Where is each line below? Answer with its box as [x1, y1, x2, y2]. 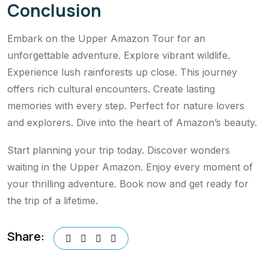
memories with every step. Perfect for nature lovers [7, 99, 244, 112]
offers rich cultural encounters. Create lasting [7, 82, 215, 95]
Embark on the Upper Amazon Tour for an [7, 32, 205, 44]
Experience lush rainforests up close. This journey [7, 65, 237, 78]
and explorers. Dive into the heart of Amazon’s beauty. [7, 116, 257, 128]
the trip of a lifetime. [7, 194, 98, 207]
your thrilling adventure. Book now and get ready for [7, 177, 249, 190]
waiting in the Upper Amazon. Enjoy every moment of [7, 160, 253, 173]
